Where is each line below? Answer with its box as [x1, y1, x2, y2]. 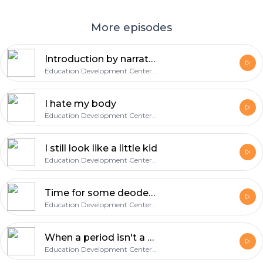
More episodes [91, 21, 172, 34]
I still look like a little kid [45, 143, 157, 154]
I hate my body [45, 98, 116, 109]
